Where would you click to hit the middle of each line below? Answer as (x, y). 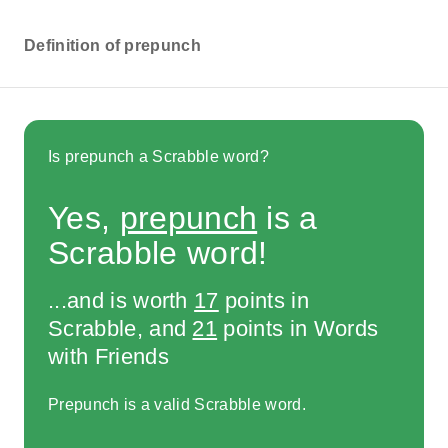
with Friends (108, 356)
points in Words (298, 328)
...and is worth (121, 300)
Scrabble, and (120, 328)
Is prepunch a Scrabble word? (158, 156)
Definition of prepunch (113, 45)
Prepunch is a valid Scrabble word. (177, 405)
